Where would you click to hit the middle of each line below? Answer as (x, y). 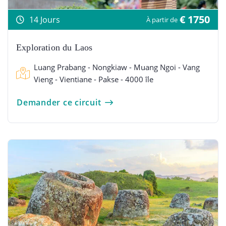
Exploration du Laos (54, 48)
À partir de (162, 20)
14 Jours (45, 20)
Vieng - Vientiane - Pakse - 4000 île (94, 79)
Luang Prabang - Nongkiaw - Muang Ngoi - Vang (117, 67)
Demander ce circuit (59, 103)
